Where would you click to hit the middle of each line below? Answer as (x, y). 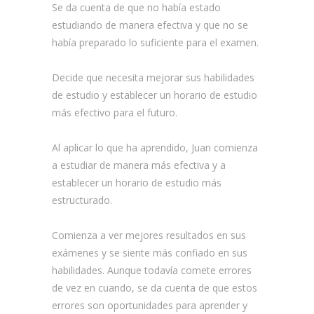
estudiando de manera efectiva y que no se (150, 25)
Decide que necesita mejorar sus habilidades (153, 77)
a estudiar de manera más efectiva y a (139, 165)
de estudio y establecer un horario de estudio (155, 95)
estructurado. (82, 200)
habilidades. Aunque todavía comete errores (152, 270)
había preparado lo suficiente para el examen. (155, 42)
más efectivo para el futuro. (115, 112)
